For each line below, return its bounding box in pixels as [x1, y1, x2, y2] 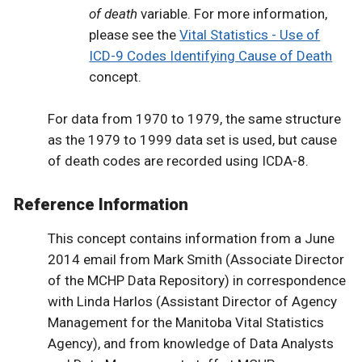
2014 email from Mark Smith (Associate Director [47, 251, 344, 268]
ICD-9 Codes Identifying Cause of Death [89, 47, 333, 64]
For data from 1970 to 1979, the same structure [47, 110, 341, 127]
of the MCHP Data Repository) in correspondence [47, 272, 346, 289]
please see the [89, 26, 180, 43]
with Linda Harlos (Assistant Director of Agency [47, 293, 337, 310]
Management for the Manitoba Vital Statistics [47, 314, 324, 331]
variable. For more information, [137, 5, 328, 22]
